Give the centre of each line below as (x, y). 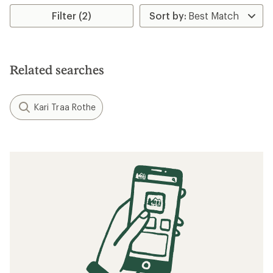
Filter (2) (72, 16)
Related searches (57, 69)
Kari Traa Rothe (65, 107)
